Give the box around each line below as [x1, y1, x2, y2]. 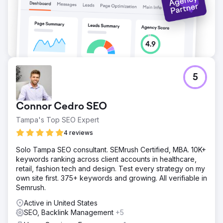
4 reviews [64, 128, 93, 136]
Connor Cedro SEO [16, 101, 107, 112]
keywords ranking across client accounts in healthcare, [16, 154, 197, 163]
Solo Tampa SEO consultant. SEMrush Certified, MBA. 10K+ [16, 145, 206, 154]
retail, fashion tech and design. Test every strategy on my [16, 164, 205, 173]
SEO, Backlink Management [24, 208, 115, 217]
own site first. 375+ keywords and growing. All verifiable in [16, 173, 207, 182]
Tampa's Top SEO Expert [16, 115, 99, 124]
